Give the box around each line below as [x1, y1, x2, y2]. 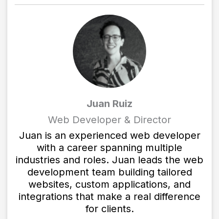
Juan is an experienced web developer [19, 129, 200, 141]
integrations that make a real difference [19, 190, 200, 202]
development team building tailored [27, 166, 192, 178]
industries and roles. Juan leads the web [16, 153, 203, 166]
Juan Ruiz [87, 97, 132, 109]
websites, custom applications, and [28, 178, 191, 190]
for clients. [85, 202, 134, 215]
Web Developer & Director [48, 113, 171, 126]
